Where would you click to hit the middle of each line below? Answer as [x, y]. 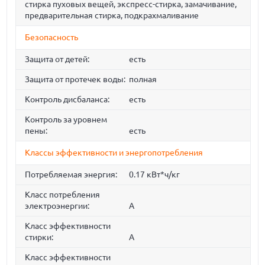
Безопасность [52, 38]
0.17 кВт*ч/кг [154, 175]
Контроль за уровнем [66, 120]
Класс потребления [63, 195]
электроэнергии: [57, 206]
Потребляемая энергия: [71, 175]
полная [143, 80]
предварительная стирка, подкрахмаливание [112, 16]
